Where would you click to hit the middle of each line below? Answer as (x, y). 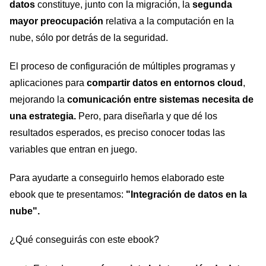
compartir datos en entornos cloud (164, 83)
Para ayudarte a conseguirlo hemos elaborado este (117, 178)
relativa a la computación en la (169, 21)
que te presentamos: (81, 194)
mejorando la (38, 99)
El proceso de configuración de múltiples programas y (122, 66)
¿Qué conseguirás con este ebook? (84, 239)
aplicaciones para (47, 83)
